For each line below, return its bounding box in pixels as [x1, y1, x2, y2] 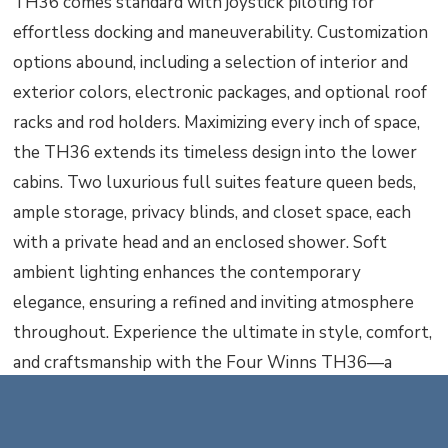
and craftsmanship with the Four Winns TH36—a [13, 350, 393, 374]
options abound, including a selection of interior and [13, 50, 409, 74]
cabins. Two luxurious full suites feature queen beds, [13, 170, 417, 194]
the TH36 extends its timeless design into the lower [13, 140, 418, 164]
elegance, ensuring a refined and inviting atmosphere [13, 290, 415, 314]
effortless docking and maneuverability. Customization [13, 20, 429, 44]
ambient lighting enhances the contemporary [13, 260, 362, 284]
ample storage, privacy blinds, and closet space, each [13, 200, 412, 224]
